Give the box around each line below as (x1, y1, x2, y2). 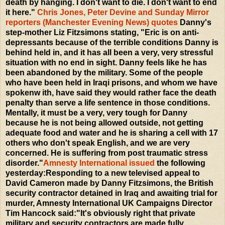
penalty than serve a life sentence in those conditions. (6, 98, 210, 107)
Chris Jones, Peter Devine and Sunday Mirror (37, 8, 209, 17)
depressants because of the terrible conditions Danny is (6, 38, 218, 47)
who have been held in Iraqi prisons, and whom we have (6, 78, 217, 87)
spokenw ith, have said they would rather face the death (6, 88, 216, 97)
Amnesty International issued (43, 158, 155, 167)
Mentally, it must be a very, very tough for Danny (6, 108, 187, 117)
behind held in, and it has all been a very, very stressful (6, 48, 213, 57)
